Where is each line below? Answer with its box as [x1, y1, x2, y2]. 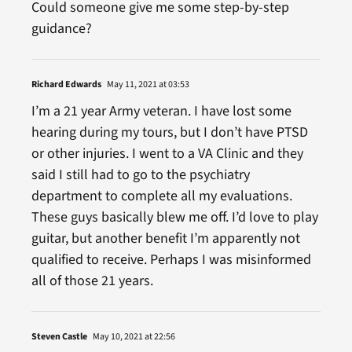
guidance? [31, 18, 92, 38]
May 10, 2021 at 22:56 [90, 329, 175, 343]
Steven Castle [31, 329, 87, 343]
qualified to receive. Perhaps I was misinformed [31, 249, 311, 269]
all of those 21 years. [31, 270, 153, 291]
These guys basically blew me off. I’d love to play [31, 207, 318, 227]
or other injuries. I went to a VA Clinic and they [31, 143, 303, 163]
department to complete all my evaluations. [31, 185, 292, 206]
